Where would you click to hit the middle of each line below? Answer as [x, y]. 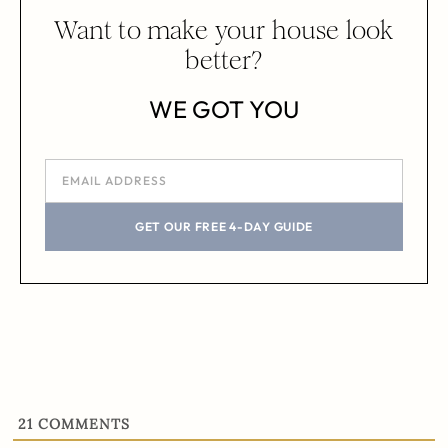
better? [224, 60]
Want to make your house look [224, 30]
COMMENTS [82, 423]
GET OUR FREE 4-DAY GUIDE [224, 226]
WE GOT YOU [224, 108]
